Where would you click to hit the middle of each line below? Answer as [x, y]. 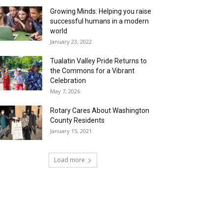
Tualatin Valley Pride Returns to [98, 61]
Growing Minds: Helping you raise [101, 12]
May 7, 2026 [65, 91]
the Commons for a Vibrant [92, 71]
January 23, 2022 [71, 42]
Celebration [68, 81]
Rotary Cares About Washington [100, 111]
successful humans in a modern [99, 21]
